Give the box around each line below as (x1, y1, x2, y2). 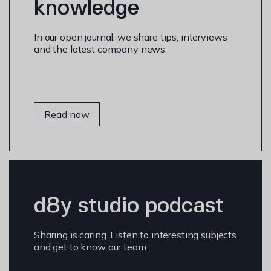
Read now (44, 108, 90, 120)
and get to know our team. (34, 240, 148, 253)
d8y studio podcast (34, 196, 224, 217)
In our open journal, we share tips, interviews (34, 30, 227, 43)
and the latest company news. (34, 42, 167, 55)
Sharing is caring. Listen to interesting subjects (34, 228, 237, 241)
